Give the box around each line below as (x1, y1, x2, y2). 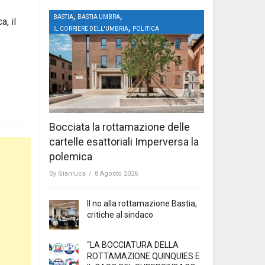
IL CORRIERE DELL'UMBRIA (53, 25, 128, 32)
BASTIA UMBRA (77, 13, 120, 20)
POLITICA (132, 25, 159, 32)
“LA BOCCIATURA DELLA (87, 240, 179, 250)
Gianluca (58, 170, 86, 178)
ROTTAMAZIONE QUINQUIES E (87, 251, 200, 261)
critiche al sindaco (87, 210, 153, 220)
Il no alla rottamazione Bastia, (87, 199, 197, 209)
